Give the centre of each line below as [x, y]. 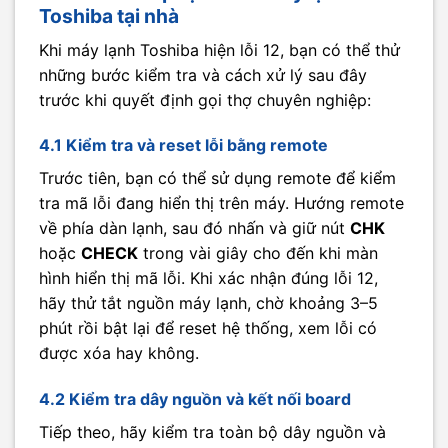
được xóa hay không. [119, 353]
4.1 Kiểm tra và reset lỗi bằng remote [183, 145]
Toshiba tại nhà [109, 15]
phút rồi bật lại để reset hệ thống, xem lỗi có [208, 328]
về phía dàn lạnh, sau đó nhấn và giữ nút [194, 228]
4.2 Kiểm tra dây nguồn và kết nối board [195, 399]
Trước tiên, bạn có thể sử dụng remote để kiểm [217, 178]
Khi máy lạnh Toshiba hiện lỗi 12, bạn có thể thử [219, 49]
